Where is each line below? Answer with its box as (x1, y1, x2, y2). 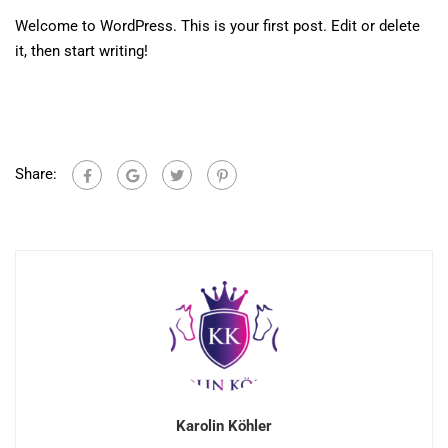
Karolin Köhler (176, 417, 272, 435)
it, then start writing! (15, 42, 148, 60)
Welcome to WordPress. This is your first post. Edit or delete (15, 17, 420, 35)
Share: (15, 164, 57, 183)
